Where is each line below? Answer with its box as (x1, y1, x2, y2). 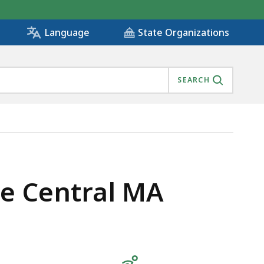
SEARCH (177, 75, 210, 85)
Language (44, 26, 90, 39)
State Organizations (138, 26, 229, 39)
